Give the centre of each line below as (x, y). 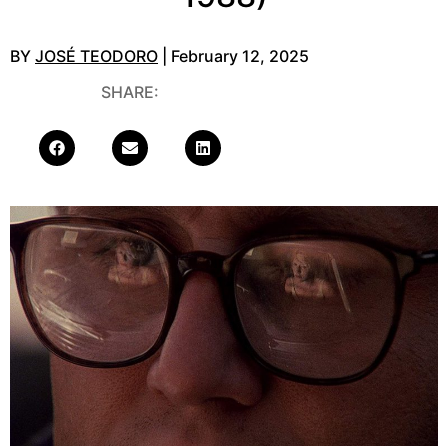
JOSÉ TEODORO (96, 55)
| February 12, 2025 (233, 55)
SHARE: (130, 91)
